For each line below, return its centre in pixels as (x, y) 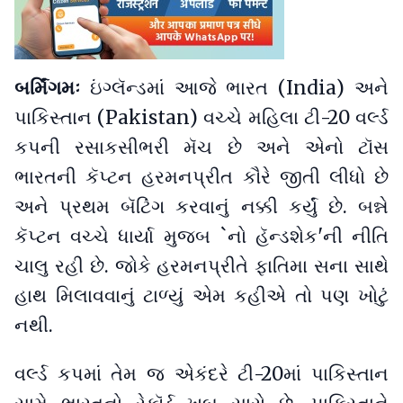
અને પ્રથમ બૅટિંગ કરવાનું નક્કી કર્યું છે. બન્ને (201, 207)
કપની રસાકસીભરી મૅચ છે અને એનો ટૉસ (201, 148)
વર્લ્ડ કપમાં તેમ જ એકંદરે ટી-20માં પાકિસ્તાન (201, 374)
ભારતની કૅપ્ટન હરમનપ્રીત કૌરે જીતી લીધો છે (201, 178)
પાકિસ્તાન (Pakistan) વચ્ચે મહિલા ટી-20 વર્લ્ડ (201, 118)
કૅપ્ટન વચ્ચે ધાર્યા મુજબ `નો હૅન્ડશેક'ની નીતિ (201, 237)
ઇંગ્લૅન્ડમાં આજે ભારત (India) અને (239, 89)
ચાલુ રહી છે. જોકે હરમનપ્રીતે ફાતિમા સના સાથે (201, 267)
